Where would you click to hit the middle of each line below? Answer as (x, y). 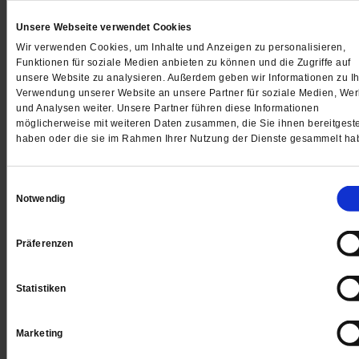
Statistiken (41, 289)
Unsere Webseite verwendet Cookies (104, 28)
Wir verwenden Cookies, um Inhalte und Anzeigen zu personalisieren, (181, 48)
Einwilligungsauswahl (54, 186)
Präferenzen (45, 244)
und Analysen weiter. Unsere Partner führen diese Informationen (167, 109)
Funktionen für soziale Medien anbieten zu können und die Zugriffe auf (184, 63)
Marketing (39, 334)
